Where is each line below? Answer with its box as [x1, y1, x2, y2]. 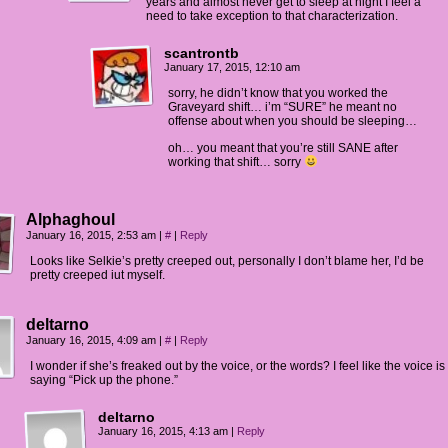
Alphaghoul [26, 211, 115, 228]
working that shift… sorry [168, 155, 304, 169]
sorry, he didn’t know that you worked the [168, 86, 388, 100]
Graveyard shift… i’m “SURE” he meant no [168, 100, 397, 114]
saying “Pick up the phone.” [30, 373, 178, 387]
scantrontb [164, 45, 239, 61]
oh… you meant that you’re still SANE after [168, 141, 398, 155]
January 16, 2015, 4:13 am [98, 425, 231, 437]
